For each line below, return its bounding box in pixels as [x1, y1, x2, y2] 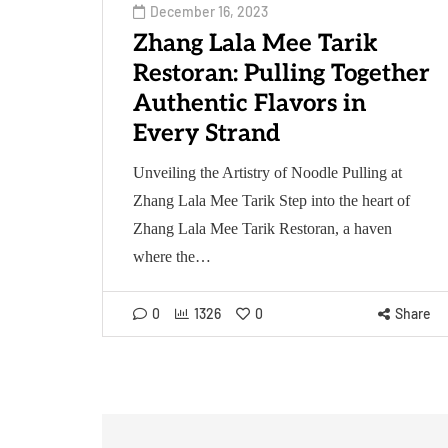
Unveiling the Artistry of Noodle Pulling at [133, 163, 402, 181]
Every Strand [133, 118, 280, 148]
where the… [133, 247, 211, 265]
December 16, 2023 [150, 2, 268, 20]
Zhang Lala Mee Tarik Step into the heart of [133, 191, 410, 209]
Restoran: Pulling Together [133, 58, 430, 88]
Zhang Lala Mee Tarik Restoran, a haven [133, 219, 392, 237]
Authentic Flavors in [133, 88, 366, 118]
